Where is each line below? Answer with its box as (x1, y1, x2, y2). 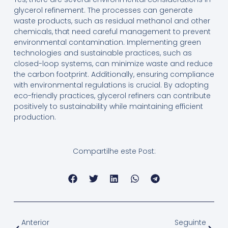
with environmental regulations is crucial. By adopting (13, 80, 209, 91)
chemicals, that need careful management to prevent (13, 26, 211, 37)
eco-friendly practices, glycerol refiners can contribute (13, 91, 211, 101)
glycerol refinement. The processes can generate (13, 5, 193, 16)
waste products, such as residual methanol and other (13, 16, 210, 26)
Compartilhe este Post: (72, 146, 156, 157)
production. (13, 112, 56, 123)
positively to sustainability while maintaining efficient (13, 101, 203, 112)
